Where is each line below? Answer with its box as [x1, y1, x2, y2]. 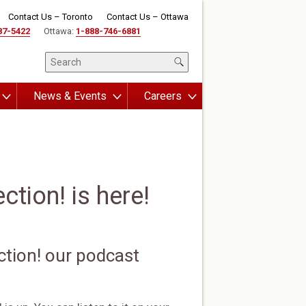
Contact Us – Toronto [8, 12, 93, 22]
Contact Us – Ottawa [107, 12, 189, 22]
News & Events [33, 89, 107, 102]
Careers [144, 89, 182, 102]
